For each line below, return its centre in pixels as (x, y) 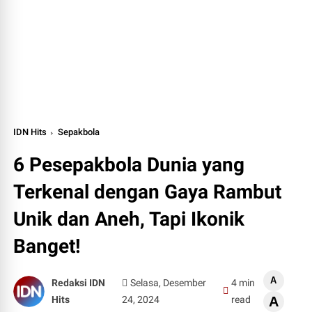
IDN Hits (30, 132)
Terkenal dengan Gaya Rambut (148, 192)
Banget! (47, 246)
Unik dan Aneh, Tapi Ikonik (129, 219)
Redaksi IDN (79, 283)
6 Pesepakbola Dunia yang (129, 165)
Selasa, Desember (168, 283)
